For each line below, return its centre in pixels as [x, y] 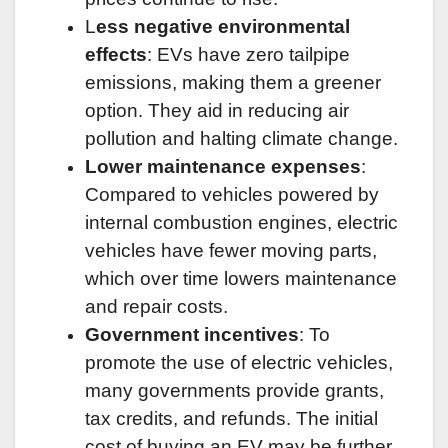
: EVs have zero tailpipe [248, 54]
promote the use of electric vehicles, [239, 362]
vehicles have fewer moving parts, [231, 250]
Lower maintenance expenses [223, 166]
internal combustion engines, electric [241, 222]
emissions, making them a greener [233, 82]
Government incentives [192, 334]
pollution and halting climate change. [241, 138]
